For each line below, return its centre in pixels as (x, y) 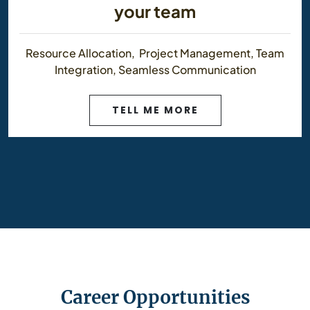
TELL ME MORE (155, 110)
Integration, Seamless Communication (155, 69)
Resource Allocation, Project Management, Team (155, 53)
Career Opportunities (155, 297)
